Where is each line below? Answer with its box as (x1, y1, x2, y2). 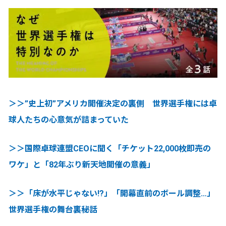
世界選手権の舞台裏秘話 (9, 204, 97, 214)
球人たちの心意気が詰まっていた (9, 115, 129, 125)
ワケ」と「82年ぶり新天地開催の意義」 (9, 159, 155, 169)
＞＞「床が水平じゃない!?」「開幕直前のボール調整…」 (9, 188, 215, 198)
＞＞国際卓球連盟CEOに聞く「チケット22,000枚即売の (9, 143, 211, 153)
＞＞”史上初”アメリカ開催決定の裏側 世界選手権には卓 (9, 98, 217, 108)
